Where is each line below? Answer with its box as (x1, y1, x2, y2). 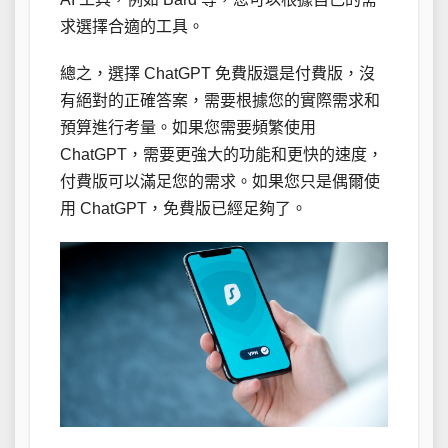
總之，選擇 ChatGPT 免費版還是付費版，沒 (60, 64, 375, 82)
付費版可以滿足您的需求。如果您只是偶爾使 (60, 172, 380, 190)
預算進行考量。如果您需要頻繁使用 (60, 118, 316, 136)
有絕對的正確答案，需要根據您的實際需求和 (60, 91, 380, 109)
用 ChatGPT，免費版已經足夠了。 (60, 199, 307, 217)
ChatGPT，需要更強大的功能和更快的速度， (60, 145, 383, 163)
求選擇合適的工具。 (60, 17, 204, 35)
